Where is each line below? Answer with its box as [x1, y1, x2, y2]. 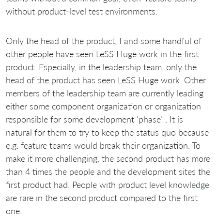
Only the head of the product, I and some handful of [6, 35, 201, 46]
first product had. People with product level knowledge [6, 179, 209, 190]
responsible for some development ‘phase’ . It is [6, 113, 183, 124]
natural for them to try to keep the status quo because [6, 126, 209, 138]
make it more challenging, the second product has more [6, 153, 210, 164]
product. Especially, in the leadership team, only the [6, 61, 197, 72]
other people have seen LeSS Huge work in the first [6, 48, 199, 59]
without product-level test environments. [6, 5, 157, 16]
